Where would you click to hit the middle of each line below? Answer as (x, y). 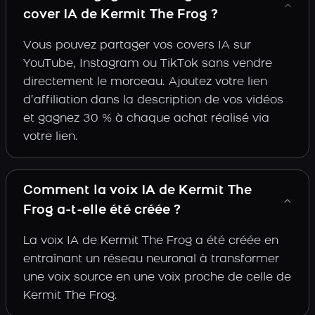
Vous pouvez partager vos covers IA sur (137, 46)
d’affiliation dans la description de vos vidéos (153, 101)
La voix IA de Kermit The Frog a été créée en (151, 241)
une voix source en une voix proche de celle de (157, 278)
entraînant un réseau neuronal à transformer (151, 259)
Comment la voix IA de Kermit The (137, 191)
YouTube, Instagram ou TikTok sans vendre (148, 64)
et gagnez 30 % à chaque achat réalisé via (146, 119)
